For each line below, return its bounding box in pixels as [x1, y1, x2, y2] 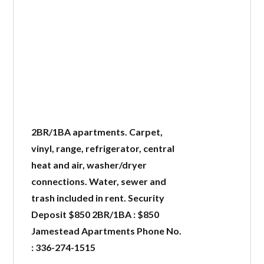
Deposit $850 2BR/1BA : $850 [31, 209, 160, 220]
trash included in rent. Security [31, 192, 165, 203]
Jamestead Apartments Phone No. [31, 225, 182, 236]
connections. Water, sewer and [31, 176, 167, 187]
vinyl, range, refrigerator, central [31, 143, 175, 154]
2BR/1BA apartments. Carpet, [31, 126, 163, 137]
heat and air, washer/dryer [31, 159, 147, 170]
